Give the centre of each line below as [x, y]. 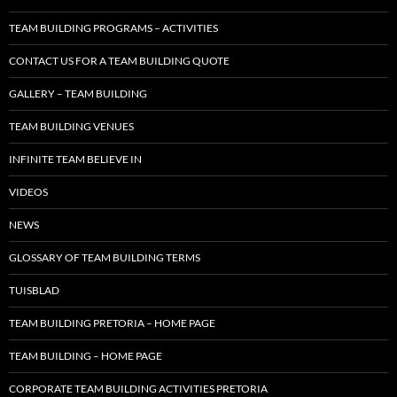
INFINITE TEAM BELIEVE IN [75, 160]
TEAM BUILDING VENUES [71, 127]
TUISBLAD [34, 291]
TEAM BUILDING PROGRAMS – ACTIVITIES [113, 28]
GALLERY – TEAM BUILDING [78, 94]
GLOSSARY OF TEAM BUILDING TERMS [105, 258]
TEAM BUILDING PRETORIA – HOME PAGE [112, 323]
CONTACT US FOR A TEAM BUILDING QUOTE [119, 61]
